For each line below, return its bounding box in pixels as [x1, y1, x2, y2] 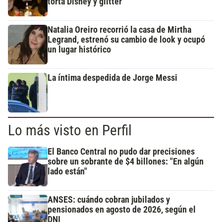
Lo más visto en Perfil [8, 122, 132, 139]
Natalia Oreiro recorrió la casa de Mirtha [48, 25, 191, 35]
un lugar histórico [48, 45, 111, 55]
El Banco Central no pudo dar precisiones [48, 147, 195, 157]
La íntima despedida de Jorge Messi [48, 73, 177, 83]
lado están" [48, 166, 87, 177]
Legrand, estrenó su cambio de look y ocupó [48, 35, 205, 45]
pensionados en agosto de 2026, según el [48, 205, 196, 215]
